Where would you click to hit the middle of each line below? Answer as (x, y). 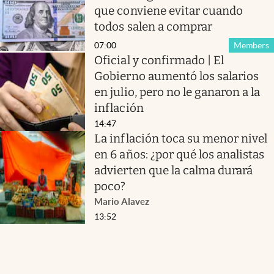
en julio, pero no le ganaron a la (177, 92)
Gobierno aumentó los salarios (177, 76)
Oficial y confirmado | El (159, 61)
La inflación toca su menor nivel (181, 139)
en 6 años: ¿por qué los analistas (180, 155)
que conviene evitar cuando (169, 10)
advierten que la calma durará (174, 171)
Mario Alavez (122, 202)
